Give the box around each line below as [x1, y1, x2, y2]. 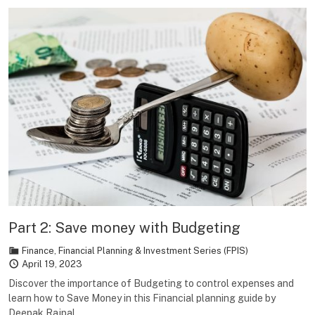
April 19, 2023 [22, 259, 82, 270]
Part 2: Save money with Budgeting [8, 219, 240, 237]
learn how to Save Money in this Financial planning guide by [8, 292, 276, 304]
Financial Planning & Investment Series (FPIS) [58, 245, 248, 257]
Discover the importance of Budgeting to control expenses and [8, 278, 294, 290]
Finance [22, 245, 54, 257]
